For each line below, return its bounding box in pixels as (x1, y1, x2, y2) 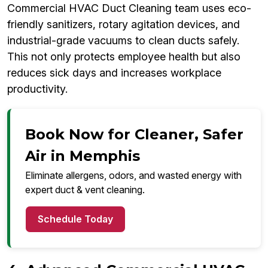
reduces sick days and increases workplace (7, 66, 221, 80)
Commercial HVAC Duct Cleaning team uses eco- (7, 2, 251, 15)
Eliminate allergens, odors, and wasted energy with (25, 169, 242, 182)
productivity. (7, 83, 68, 96)
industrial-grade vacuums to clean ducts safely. (7, 34, 239, 47)
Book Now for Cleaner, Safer (25, 126, 243, 144)
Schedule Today (38, 213, 113, 226)
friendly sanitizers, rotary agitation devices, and (7, 18, 240, 31)
